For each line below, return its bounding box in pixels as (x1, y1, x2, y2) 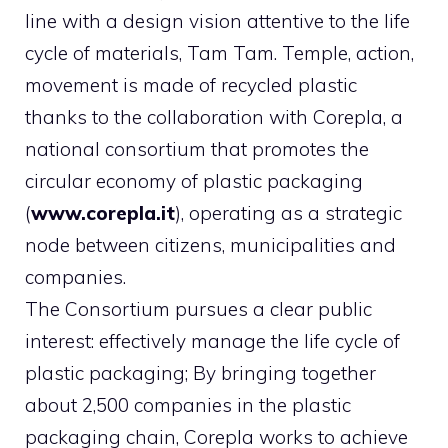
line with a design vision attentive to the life (25, 9, 410, 34)
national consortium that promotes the (25, 137, 369, 162)
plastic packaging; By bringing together (25, 361, 376, 386)
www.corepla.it (31, 201, 175, 226)
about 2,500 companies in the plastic (25, 393, 351, 418)
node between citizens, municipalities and (25, 233, 396, 258)
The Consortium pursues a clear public (25, 297, 372, 322)
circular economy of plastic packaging (25, 169, 363, 194)
